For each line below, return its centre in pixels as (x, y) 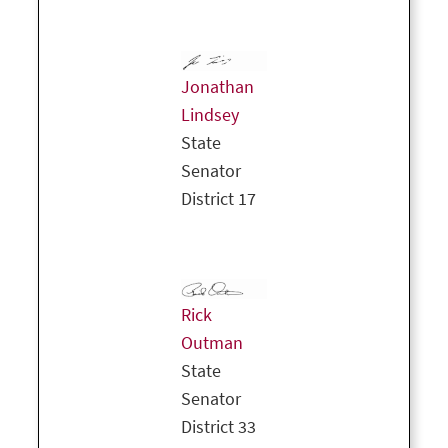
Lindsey (210, 115)
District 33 (218, 427)
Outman (212, 343)
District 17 (218, 199)
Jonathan (217, 87)
